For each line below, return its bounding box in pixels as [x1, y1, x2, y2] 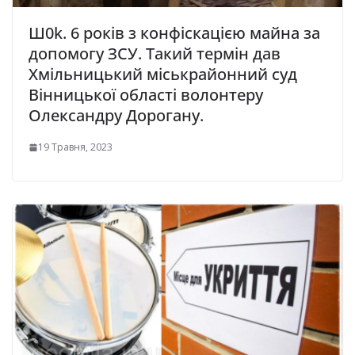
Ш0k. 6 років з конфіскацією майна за [29, 22, 320, 44]
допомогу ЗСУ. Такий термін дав [29, 43, 281, 65]
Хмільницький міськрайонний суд [29, 63, 297, 86]
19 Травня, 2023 [38, 140, 113, 155]
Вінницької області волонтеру [29, 84, 263, 106]
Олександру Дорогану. [29, 105, 204, 127]
